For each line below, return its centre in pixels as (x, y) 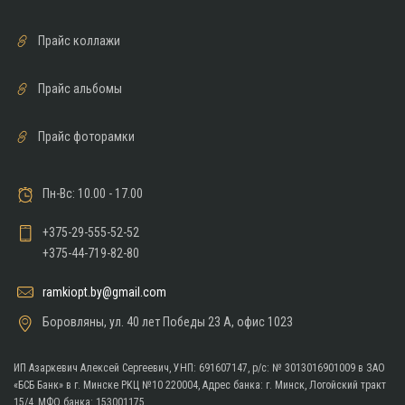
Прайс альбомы (80, 88)
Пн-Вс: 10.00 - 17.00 (93, 193)
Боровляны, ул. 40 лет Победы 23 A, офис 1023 (168, 321)
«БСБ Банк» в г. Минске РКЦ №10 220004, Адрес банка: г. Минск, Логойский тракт (200, 385)
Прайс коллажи (79, 40)
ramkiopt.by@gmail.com (104, 292)
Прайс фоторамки (86, 136)
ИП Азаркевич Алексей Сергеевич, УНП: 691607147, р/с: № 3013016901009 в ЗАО (199, 367)
